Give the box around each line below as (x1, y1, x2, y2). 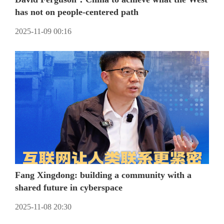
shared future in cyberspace (14, 182, 122, 192)
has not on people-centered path (14, 6, 138, 17)
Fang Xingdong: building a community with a (14, 169, 191, 180)
